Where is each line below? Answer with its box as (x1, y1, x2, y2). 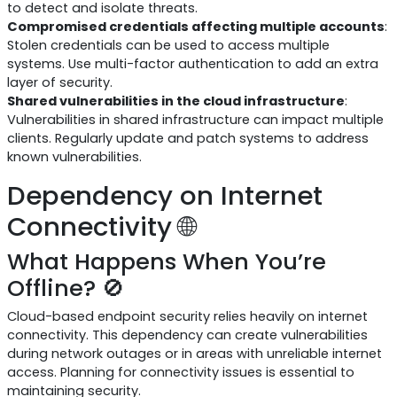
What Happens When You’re (6, 245, 326, 277)
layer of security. (6, 74, 113, 92)
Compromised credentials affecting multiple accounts (6, 18, 385, 36)
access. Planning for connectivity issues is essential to (6, 363, 354, 382)
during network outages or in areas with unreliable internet (6, 345, 382, 363)
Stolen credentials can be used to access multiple (6, 36, 330, 55)
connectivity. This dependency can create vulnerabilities (6, 326, 368, 345)
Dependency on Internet (6, 176, 323, 214)
